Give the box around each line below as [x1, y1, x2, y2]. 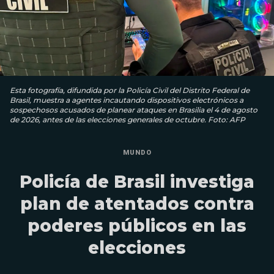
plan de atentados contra [20, 193, 254, 214]
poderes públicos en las [28, 215, 246, 236]
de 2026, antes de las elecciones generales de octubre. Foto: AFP [10, 114, 245, 124]
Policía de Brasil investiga [20, 171, 254, 192]
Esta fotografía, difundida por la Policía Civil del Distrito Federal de [10, 85, 250, 95]
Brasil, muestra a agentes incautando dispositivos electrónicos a [10, 95, 243, 105]
